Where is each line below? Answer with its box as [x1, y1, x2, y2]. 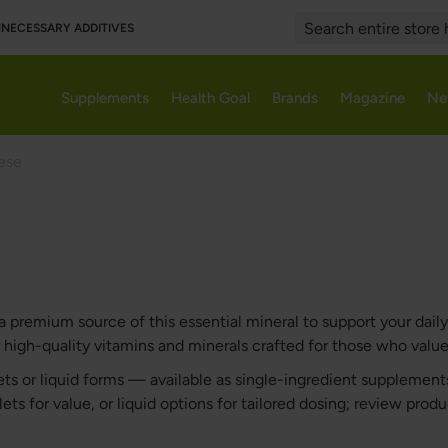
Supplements [61, 89, 149, 107]
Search [294, 39, 332, 53]
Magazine [340, 89, 405, 107]
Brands [272, 89, 318, 107]
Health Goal [171, 89, 250, 107]
